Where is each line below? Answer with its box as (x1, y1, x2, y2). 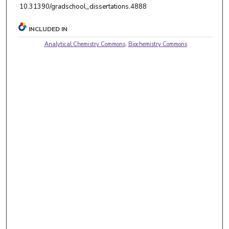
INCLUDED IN (29, 25, 68, 33)
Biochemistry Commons (128, 40, 187, 48)
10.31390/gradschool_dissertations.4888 (19, 2, 147, 11)
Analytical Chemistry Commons (44, 40, 125, 48)
